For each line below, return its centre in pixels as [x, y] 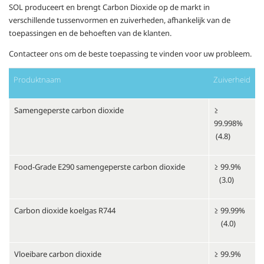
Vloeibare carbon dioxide [58, 254]
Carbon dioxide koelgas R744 [65, 210]
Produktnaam [37, 80]
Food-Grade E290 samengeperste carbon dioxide [100, 167]
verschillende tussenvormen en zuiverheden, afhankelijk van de [120, 20]
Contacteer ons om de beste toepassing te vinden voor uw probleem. [131, 54]
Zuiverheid [232, 80]
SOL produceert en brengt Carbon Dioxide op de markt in [109, 7]
